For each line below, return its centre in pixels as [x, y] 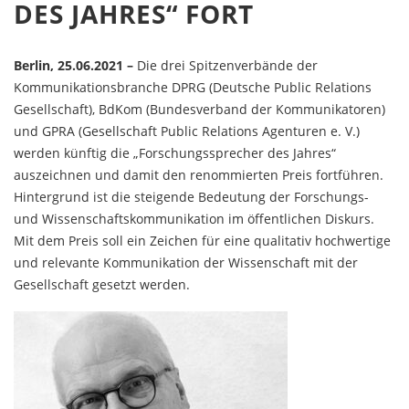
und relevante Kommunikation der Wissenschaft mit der [186, 262]
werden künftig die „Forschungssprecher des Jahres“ [175, 153]
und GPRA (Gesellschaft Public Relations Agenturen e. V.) [187, 131]
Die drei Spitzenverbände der [225, 65]
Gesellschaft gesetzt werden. [102, 284]
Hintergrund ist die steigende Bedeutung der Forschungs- [191, 197]
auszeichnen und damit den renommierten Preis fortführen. [199, 175]
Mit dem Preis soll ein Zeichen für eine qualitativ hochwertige [202, 241]
